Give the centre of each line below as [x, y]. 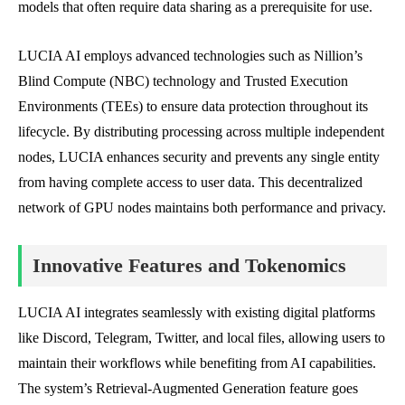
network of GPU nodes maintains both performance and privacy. [202, 207]
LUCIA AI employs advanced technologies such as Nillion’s [190, 55]
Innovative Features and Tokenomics [189, 265]
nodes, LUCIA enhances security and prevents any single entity [199, 156]
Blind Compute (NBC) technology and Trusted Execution [183, 80]
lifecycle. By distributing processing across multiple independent [201, 131]
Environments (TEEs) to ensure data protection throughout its [193, 106]
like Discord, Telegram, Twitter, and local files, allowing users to [202, 337]
